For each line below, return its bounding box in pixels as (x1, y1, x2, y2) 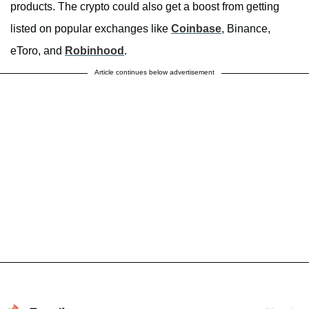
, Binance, (221, 22, 270, 34)
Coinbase (171, 22, 221, 34)
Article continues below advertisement (94, 68, 215, 76)
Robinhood (65, 44, 124, 57)
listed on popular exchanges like (10, 22, 171, 34)
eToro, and (10, 44, 65, 57)
